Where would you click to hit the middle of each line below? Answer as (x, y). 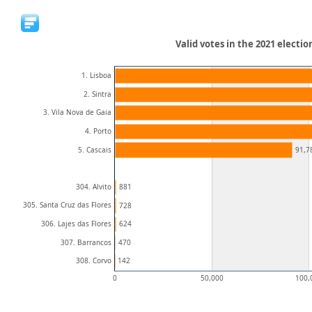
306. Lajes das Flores (76, 224)
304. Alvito (94, 187)
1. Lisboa (96, 75)
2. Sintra (97, 94)
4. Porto (98, 131)
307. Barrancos (86, 242)
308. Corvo (94, 260)
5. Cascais (95, 150)
